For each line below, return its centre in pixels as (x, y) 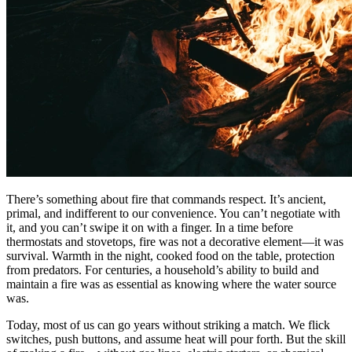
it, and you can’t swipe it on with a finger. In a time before (150, 227)
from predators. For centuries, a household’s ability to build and (163, 269)
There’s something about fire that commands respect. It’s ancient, (166, 199)
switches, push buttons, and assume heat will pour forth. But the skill (176, 339)
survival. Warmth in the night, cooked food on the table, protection (170, 255)
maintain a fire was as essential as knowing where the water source (171, 284)
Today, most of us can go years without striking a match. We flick (168, 324)
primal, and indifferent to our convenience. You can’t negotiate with (173, 213)
